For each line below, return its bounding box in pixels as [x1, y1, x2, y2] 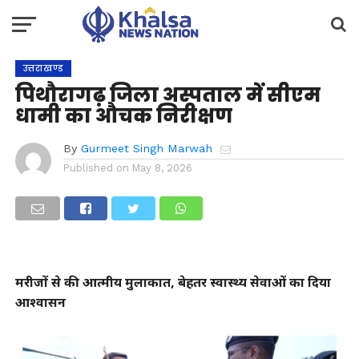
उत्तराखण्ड [22, 62, 63, 75]
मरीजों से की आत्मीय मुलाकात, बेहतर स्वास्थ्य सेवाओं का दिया [14, 273, 331, 291]
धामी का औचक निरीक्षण [14, 103, 232, 129]
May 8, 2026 [131, 162, 192, 174]
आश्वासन [14, 293, 66, 311]
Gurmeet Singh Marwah [80, 142, 212, 155]
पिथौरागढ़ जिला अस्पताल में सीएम [14, 82, 321, 108]
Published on [63, 162, 129, 174]
